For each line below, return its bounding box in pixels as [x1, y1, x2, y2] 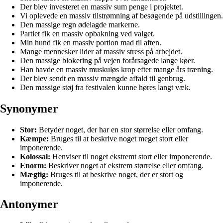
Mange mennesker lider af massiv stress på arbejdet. [20, 47, 182, 56]
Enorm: [20, 161, 46, 170]
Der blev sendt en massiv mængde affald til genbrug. [20, 74, 185, 83]
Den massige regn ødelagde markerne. [20, 20, 140, 29]
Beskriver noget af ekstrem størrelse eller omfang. [46, 161, 204, 170]
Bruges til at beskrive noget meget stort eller [49, 134, 188, 143]
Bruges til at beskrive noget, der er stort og [48, 170, 183, 179]
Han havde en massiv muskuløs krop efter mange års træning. [20, 65, 213, 74]
